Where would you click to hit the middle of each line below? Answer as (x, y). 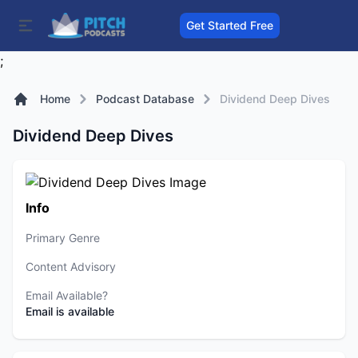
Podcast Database (145, 99)
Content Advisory (71, 267)
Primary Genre (63, 238)
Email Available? (67, 295)
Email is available (70, 311)
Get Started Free (230, 25)
